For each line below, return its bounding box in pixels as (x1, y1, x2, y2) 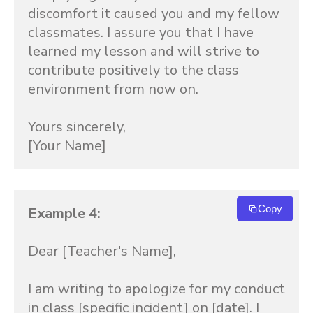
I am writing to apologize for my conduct (28, 279, 285, 298)
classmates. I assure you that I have (28, 23, 254, 42)
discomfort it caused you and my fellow (28, 4, 279, 23)
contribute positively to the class (28, 61, 239, 80)
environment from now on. (28, 80, 198, 99)
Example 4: (28, 204, 101, 223)
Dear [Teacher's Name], (28, 242, 176, 261)
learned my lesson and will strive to (28, 42, 259, 61)
